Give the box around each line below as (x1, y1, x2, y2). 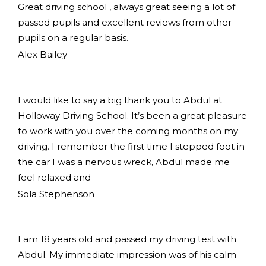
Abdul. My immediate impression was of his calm (18, 249, 236, 261)
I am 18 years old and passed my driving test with (18, 233, 236, 245)
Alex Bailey (18, 48, 67, 60)
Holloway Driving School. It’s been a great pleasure (18, 109, 247, 121)
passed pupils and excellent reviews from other (18, 16, 232, 28)
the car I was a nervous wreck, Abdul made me (18, 156, 230, 167)
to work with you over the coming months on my (18, 125, 238, 137)
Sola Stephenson (18, 188, 94, 199)
